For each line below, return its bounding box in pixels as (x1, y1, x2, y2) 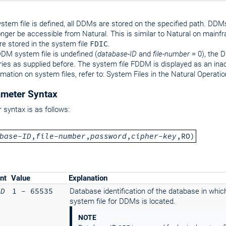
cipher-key (131, 132, 177, 141)
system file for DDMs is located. (70, 197, 176, 206)
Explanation (69, 174, 107, 183)
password (90, 132, 127, 141)
